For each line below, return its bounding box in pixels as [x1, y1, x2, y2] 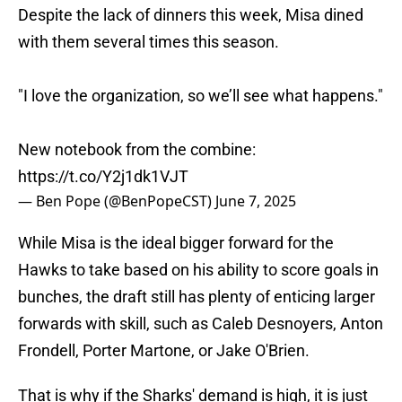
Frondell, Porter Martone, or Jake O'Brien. [18, 341, 310, 361]
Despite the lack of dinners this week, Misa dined [18, 5, 363, 25]
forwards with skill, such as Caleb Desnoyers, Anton [18, 314, 383, 334]
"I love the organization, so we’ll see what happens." [18, 86, 383, 106]
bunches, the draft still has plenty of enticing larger [18, 287, 375, 307]
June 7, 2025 [215, 191, 296, 212]
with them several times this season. [18, 32, 279, 52]
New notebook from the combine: [18, 140, 256, 160]
